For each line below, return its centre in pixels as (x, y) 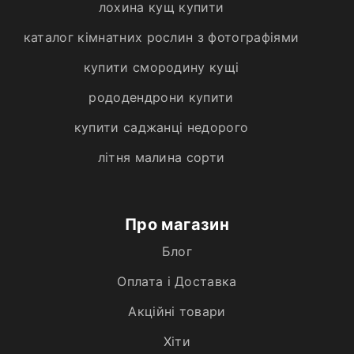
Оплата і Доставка (177, 281)
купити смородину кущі (161, 67)
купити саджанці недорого (161, 127)
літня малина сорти (161, 157)
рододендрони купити (161, 97)
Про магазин (177, 224)
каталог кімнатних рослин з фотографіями (161, 37)
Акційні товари (177, 311)
